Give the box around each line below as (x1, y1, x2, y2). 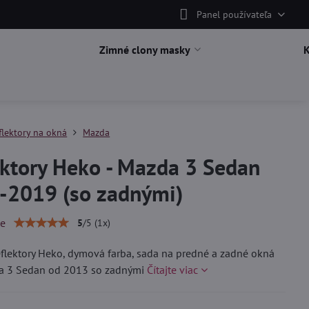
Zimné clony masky (99, 43, 190, 57)
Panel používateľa (196, 8, 272, 21)
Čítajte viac (147, 263, 199, 277)
